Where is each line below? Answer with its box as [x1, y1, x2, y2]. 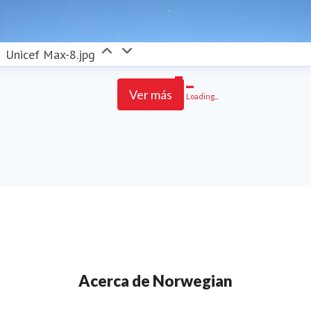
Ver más [129, 86, 172, 102]
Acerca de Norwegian [78, 269, 233, 289]
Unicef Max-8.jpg [6, 46, 96, 62]
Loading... [186, 91, 219, 101]
